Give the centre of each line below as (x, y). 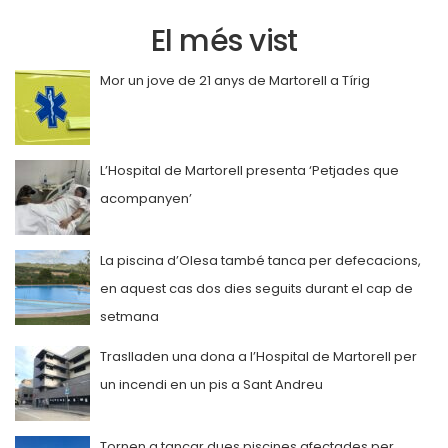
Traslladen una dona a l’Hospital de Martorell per (258, 357)
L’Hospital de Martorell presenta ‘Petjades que (249, 171)
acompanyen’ (146, 199)
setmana (129, 317)
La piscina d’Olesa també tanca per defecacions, (260, 261)
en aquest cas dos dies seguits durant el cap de (256, 289)
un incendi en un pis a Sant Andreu (211, 385)
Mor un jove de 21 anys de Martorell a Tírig (235, 81)
